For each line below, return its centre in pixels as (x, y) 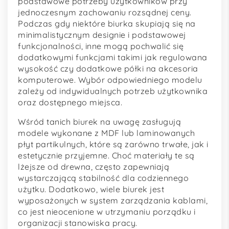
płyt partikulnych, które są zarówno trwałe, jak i (113, 144)
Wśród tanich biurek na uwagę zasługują (99, 122)
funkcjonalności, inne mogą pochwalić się (101, 46)
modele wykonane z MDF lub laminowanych (106, 133)
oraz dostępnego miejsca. (70, 102)
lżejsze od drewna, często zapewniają (94, 167)
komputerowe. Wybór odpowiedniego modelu (110, 80)
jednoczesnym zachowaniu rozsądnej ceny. (105, 13)
